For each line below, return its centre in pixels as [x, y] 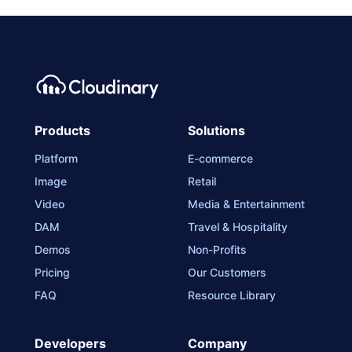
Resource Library [232, 295]
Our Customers [227, 273]
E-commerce [220, 159]
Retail [202, 181]
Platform [56, 159]
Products [62, 131]
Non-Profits [217, 250]
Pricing [52, 273]
